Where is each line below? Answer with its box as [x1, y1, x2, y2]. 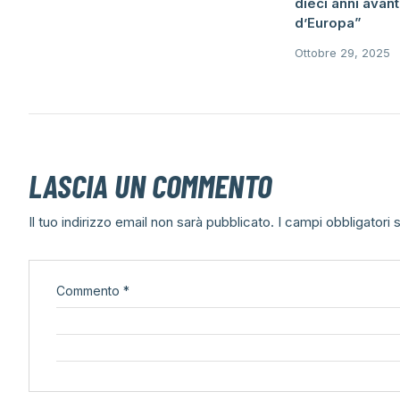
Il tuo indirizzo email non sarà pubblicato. [29, 212, 274, 230]
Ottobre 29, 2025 [294, 45, 390, 60]
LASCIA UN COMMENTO [29, 165, 271, 204]
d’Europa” [294, 13, 362, 31]
